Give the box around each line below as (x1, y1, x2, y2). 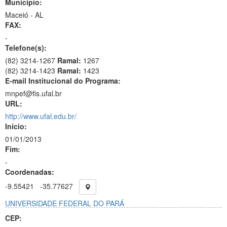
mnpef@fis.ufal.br (5, 88, 62, 98)
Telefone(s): (5, 43, 47, 53)
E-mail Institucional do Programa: (5, 75, 121, 86)
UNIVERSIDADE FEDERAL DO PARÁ (5, 198, 124, 208)
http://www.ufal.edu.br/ (5, 111, 77, 121)
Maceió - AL (5, 10, 44, 20)
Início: (5, 121, 27, 131)
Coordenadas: (5, 167, 54, 177)
